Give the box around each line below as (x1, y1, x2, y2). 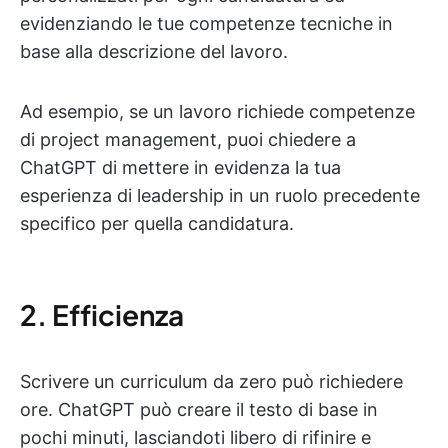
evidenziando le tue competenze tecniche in (20, 13, 393, 34)
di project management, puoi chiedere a (20, 129, 356, 150)
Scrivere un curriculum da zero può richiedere (20, 371, 403, 392)
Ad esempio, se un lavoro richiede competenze (20, 101, 415, 122)
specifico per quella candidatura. (20, 213, 294, 234)
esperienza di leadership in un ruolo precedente (20, 185, 420, 206)
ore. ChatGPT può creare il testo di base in (20, 399, 378, 420)
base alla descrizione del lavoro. (20, 41, 288, 62)
